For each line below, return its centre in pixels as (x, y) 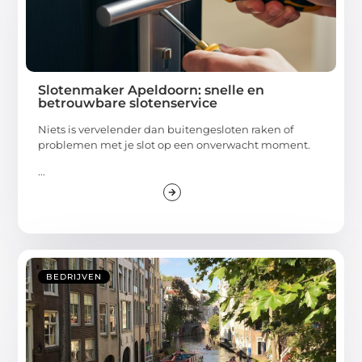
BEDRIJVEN (74, 277)
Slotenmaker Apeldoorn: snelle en (152, 90)
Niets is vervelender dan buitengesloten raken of (166, 130)
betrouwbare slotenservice (128, 103)
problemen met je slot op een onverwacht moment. (175, 145)
